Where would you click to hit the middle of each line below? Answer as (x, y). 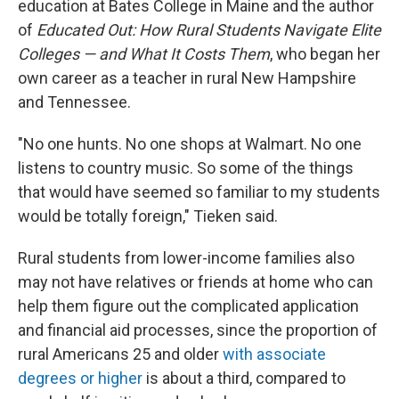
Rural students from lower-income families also (186, 257)
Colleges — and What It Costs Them (144, 53)
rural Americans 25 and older (118, 354)
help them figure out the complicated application (188, 305)
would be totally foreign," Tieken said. (148, 216)
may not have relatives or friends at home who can (195, 281)
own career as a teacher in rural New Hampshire (187, 77)
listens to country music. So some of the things (186, 167)
